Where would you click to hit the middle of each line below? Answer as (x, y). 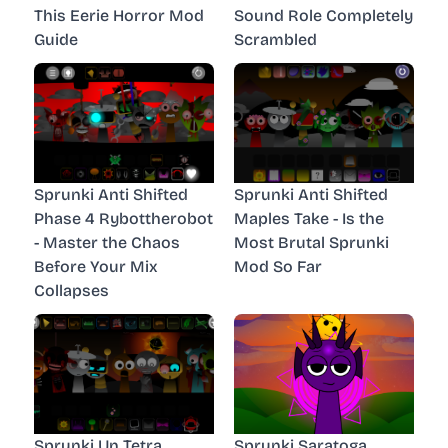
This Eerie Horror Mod (119, 15)
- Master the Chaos (107, 242)
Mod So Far (278, 266)
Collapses (71, 290)
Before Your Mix (96, 266)
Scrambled (275, 39)
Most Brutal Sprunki (311, 242)
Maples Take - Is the (309, 218)
